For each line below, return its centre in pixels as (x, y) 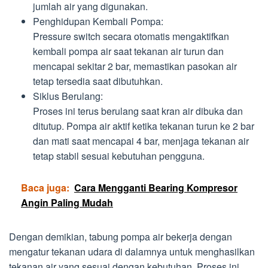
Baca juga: (45, 187)
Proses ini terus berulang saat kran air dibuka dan (138, 111)
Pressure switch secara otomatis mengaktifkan (131, 36)
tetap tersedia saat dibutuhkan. (98, 81)
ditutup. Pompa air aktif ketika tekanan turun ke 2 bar (144, 126)
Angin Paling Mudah (67, 202)
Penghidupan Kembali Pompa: (98, 21)
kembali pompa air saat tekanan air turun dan (128, 51)
